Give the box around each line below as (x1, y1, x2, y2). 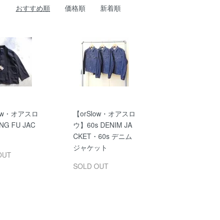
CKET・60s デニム (73, 131, 132, 141)
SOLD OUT (73, 161, 109, 171)
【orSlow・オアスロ (73, 108, 136, 118)
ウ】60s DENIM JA (73, 119, 132, 130)
